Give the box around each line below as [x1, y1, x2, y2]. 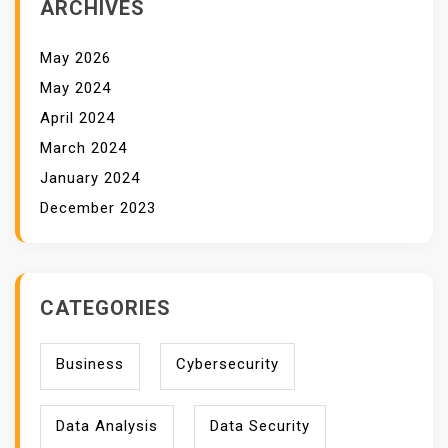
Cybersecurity [176, 355, 279, 374]
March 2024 [40, 139, 127, 158]
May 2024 [40, 79, 111, 98]
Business [56, 355, 124, 374]
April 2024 [40, 109, 115, 128]
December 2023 [40, 199, 156, 218]
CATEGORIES [40, 296, 171, 321]
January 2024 [40, 169, 140, 188]
